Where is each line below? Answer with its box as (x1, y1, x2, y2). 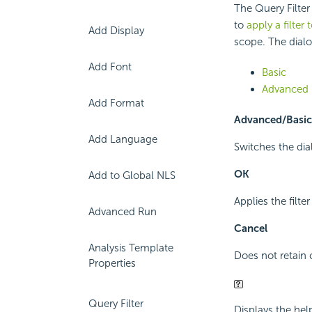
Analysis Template (88, 242, 173, 254)
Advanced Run (88, 205, 157, 218)
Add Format (88, 97, 144, 109)
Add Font (88, 61, 132, 73)
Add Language (88, 133, 157, 146)
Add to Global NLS (88, 169, 175, 182)
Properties (88, 257, 136, 270)
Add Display (88, 24, 144, 37)
